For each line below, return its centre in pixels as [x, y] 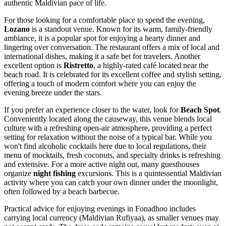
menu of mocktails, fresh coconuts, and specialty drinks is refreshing [112, 155]
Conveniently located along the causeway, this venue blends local [108, 119]
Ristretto [78, 66]
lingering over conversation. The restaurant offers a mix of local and [112, 47]
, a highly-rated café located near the [151, 66]
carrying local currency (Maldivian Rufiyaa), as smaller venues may [111, 218]
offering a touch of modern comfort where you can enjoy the [100, 84]
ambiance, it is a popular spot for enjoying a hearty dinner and [102, 38]
